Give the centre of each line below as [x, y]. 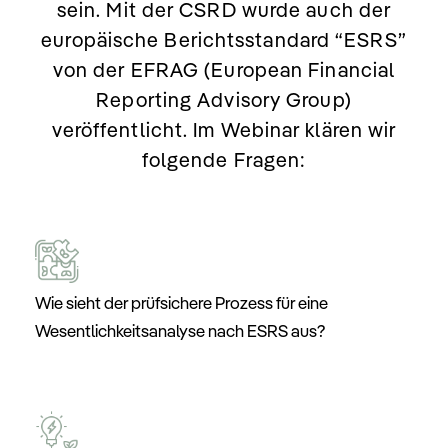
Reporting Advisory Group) [224, 99]
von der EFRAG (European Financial [224, 69]
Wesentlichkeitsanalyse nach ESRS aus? [180, 331]
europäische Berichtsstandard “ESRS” [224, 39]
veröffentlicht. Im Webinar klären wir [224, 129]
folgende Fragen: [224, 159]
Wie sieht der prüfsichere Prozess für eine [181, 303]
